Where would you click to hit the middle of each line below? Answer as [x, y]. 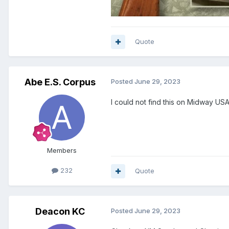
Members [62, 151]
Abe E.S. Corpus [60, 82]
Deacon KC [60, 212]
